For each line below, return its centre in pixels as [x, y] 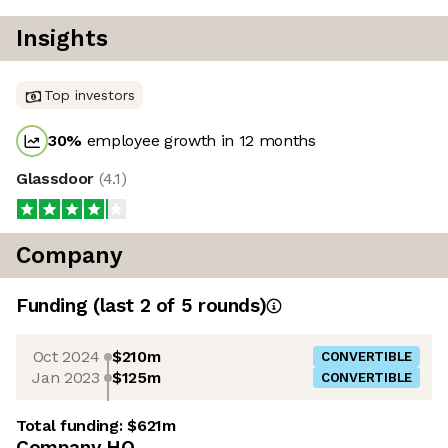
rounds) [229, 306]
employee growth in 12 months [199, 141]
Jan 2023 [66, 377]
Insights [62, 39]
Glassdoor [57, 179]
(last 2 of [136, 306]
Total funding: [72, 426]
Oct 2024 [66, 356]
